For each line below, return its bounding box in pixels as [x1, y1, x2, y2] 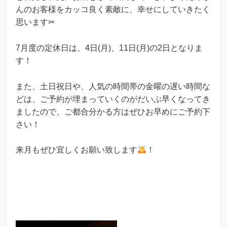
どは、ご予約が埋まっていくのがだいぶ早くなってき [16, 94, 210, 103]
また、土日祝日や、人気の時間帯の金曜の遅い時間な [16, 82, 210, 91]
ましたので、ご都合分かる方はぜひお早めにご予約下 [16, 107, 210, 116]
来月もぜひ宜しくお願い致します [16, 145, 137, 155]
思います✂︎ [16, 18, 55, 27]
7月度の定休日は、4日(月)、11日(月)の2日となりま [16, 43, 203, 52]
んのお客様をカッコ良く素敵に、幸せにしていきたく [16, 5, 210, 14]
